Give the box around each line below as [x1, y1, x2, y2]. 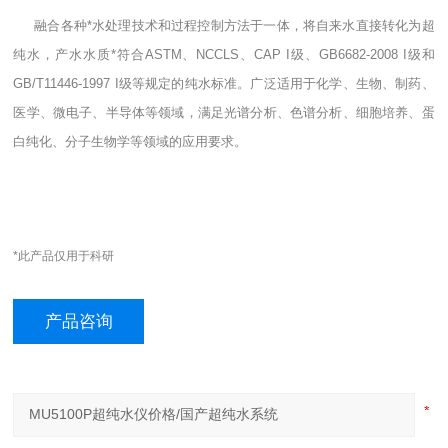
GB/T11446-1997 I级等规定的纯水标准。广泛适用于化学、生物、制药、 [13, 76, 435, 92]
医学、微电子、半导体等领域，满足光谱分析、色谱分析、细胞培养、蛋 [13, 105, 435, 121]
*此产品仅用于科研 [13, 249, 115, 264]
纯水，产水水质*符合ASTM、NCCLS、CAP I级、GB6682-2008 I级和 [13, 47, 435, 63]
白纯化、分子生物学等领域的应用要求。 [13, 134, 248, 150]
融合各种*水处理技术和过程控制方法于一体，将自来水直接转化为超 [34, 18, 435, 34]
